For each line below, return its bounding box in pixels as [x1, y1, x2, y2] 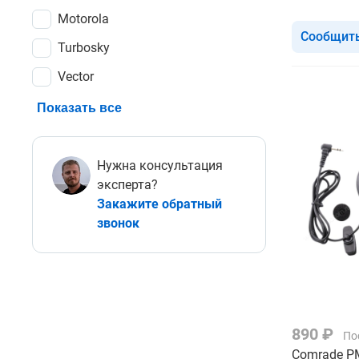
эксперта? [97, 176, 158, 192]
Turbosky [58, 39, 110, 55]
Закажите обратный [97, 196, 222, 212]
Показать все [37, 100, 122, 115]
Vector [58, 68, 94, 84]
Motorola [58, 10, 109, 26]
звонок [97, 215, 139, 231]
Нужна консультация [97, 157, 223, 173]
